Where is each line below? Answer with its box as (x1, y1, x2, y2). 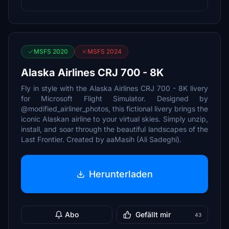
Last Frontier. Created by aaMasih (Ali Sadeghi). (21, 135, 181, 144)
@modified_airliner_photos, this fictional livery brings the (21, 104, 208, 113)
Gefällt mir (135, 210, 171, 219)
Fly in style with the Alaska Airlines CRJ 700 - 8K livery (21, 84, 208, 93)
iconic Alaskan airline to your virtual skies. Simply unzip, (21, 114, 208, 123)
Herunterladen (88, 168, 153, 179)
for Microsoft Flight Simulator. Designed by (21, 94, 208, 103)
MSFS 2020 (34, 48, 68, 55)
